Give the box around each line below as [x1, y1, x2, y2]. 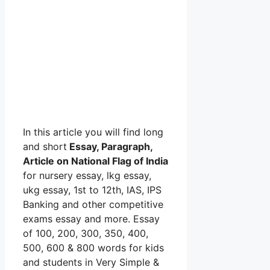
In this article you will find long [23, 125, 163, 138]
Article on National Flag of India [23, 154, 168, 167]
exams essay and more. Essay [23, 212, 160, 225]
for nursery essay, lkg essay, [23, 169, 151, 181]
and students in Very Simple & [23, 256, 159, 268]
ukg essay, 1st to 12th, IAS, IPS [23, 183, 162, 196]
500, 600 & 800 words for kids [23, 241, 164, 254]
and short [23, 140, 67, 152]
